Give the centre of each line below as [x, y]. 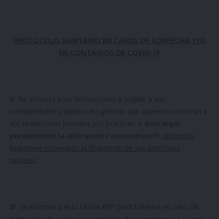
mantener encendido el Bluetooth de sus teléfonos [95, 148]
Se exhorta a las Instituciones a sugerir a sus [92, 99]
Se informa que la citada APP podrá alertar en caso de [109, 206]
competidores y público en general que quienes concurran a [109, 111]
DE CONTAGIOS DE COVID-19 [109, 52]
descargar [163, 123]
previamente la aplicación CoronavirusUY [85, 135]
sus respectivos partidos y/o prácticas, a [77, 123]
